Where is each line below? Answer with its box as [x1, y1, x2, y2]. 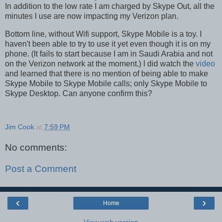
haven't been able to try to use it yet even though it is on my [5, 40, 211, 49]
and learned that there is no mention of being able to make [5, 69, 208, 78]
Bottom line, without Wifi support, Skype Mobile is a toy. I [5, 30, 202, 39]
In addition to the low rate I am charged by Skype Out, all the [5, 2, 215, 11]
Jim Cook [5, 123, 34, 131]
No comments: [5, 142, 67, 153]
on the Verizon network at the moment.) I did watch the [5, 59, 196, 68]
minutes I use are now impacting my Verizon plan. [5, 12, 178, 21]
